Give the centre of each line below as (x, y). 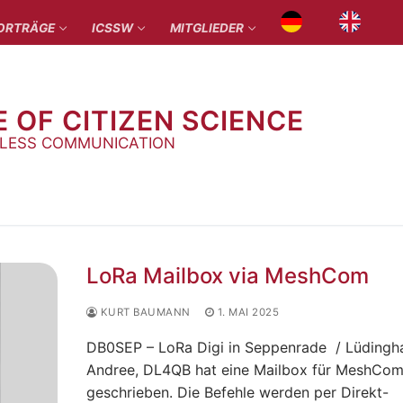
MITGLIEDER (207, 28)
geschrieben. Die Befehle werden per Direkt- (237, 392)
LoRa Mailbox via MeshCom (227, 275)
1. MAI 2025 (248, 312)
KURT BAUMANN (144, 312)
